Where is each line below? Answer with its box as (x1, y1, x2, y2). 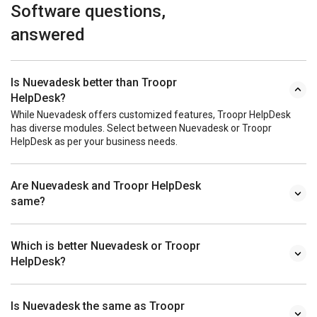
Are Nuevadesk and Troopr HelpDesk (11, 178, 201, 192)
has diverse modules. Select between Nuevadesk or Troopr (11, 122, 272, 134)
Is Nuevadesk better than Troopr (11, 75, 177, 89)
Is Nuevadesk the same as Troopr (11, 299, 185, 313)
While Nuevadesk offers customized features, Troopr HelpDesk (11, 108, 291, 120)
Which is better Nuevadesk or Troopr (11, 238, 200, 253)
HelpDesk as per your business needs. (11, 135, 178, 147)
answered (11, 24, 85, 45)
